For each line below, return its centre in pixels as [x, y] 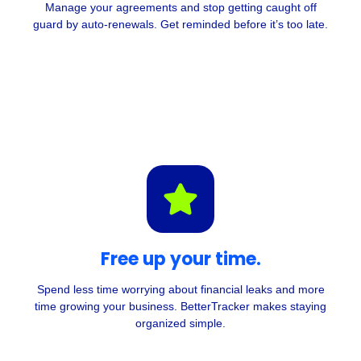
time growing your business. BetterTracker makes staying [180, 307]
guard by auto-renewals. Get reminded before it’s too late [179, 25]
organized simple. [180, 324]
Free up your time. [180, 259]
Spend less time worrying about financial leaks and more [180, 290]
